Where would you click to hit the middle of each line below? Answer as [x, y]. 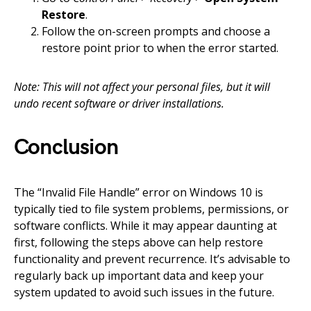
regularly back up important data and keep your [139, 275]
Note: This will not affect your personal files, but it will [142, 86]
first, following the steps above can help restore [138, 242]
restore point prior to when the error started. [160, 48]
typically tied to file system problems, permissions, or [151, 209]
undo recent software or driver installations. [119, 103]
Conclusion [66, 147]
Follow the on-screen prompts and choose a [156, 31]
